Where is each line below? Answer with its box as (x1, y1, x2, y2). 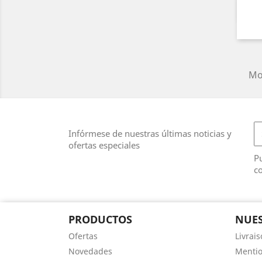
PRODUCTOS (68, 212, 132, 226)
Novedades (68, 245, 112, 257)
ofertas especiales (68, 139, 140, 151)
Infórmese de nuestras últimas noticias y (68, 127, 232, 139)
